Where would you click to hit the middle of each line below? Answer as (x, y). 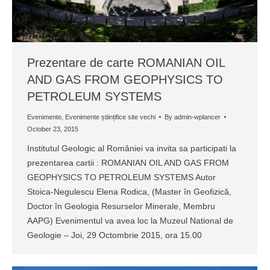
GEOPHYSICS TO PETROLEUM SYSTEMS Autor (121, 177)
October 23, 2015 (53, 129)
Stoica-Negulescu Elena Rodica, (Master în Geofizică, (129, 191)
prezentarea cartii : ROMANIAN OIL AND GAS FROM (128, 162)
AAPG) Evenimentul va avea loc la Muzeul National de (130, 220)
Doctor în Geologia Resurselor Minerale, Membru (121, 206)
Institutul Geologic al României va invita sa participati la (132, 148)
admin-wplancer (197, 117)
